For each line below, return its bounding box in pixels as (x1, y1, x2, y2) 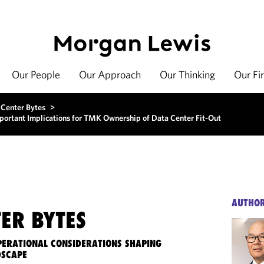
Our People (12, 68, 60, 81)
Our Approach (79, 68, 141, 81)
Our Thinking (160, 68, 215, 81)
